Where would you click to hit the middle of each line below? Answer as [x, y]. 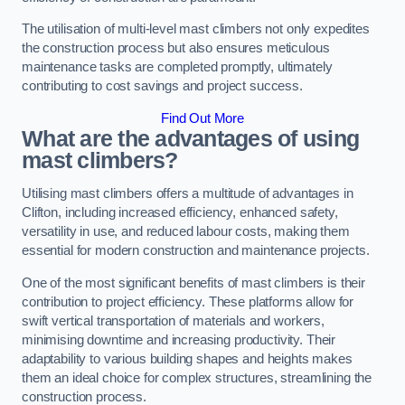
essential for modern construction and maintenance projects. [196, 251]
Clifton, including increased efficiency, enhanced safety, [180, 213]
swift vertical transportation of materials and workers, [174, 321]
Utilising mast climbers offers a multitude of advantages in [188, 194]
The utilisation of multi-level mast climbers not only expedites [196, 29]
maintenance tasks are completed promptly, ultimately [177, 67]
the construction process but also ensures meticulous [176, 48]
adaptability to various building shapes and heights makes [187, 359]
